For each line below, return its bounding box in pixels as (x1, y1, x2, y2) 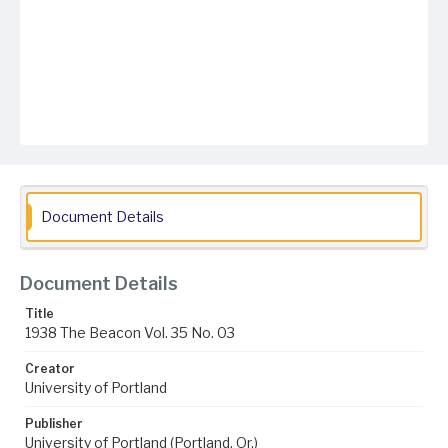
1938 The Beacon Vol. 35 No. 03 (25, 324, 235, 341)
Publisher (25, 416, 83, 431)
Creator (25, 361, 75, 376)
